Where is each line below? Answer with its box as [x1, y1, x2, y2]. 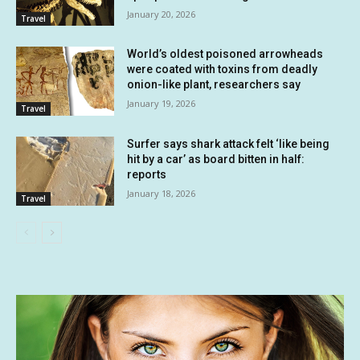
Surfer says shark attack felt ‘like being [127, 137, 330, 150]
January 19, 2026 [127, 97, 196, 110]
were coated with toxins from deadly [127, 63, 318, 76]
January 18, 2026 [127, 186, 196, 199]
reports [127, 167, 167, 181]
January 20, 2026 [127, 7, 196, 20]
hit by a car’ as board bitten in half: [127, 152, 305, 166]
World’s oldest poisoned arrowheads [127, 47, 324, 61]
